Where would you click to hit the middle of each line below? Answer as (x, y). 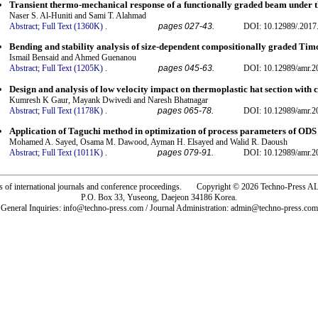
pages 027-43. (186, 26)
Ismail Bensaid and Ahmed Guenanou (73, 58)
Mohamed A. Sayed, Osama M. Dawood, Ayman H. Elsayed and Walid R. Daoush (148, 142)
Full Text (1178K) (72, 110)
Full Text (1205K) (72, 68)
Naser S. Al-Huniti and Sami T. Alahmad (78, 15)
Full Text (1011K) (72, 152)
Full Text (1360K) (72, 26)
